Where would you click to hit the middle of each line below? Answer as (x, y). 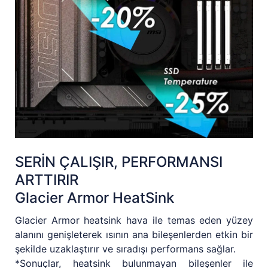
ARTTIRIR (47, 180)
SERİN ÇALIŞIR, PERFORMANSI (119, 162)
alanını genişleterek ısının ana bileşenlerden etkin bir (134, 235)
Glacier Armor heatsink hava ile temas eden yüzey (134, 220)
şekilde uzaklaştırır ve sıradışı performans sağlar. (125, 249)
